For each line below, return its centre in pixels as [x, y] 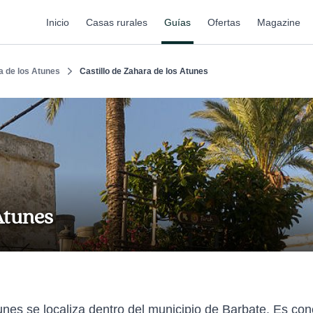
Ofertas [224, 22]
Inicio [58, 22]
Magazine [279, 22]
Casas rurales [117, 22]
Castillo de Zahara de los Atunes [144, 71]
